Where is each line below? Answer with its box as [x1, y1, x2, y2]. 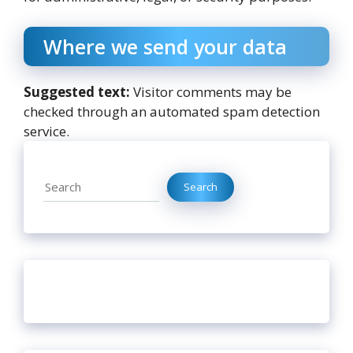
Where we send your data [43, 32, 287, 60]
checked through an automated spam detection [24, 102, 320, 121]
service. [24, 121, 69, 140]
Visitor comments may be [133, 82, 292, 101]
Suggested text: [24, 82, 133, 101]
